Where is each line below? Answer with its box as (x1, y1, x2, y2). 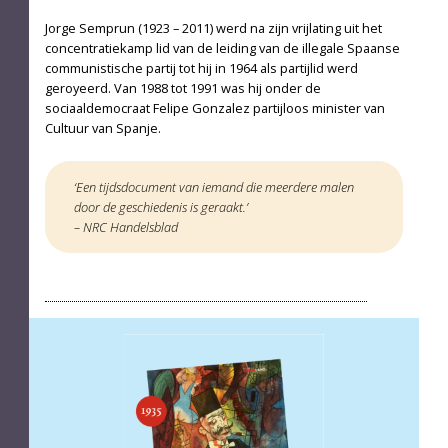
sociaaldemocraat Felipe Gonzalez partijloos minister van (44, 98, 385, 117)
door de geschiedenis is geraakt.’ (73, 197, 248, 216)
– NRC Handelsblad (73, 217, 178, 236)
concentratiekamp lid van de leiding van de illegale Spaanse (44, 38, 400, 57)
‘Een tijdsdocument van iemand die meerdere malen (73, 177, 354, 196)
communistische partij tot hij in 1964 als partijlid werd (44, 58, 358, 77)
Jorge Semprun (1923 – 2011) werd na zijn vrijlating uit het (44, 18, 382, 37)
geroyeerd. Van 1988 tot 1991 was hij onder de (44, 78, 321, 97)
